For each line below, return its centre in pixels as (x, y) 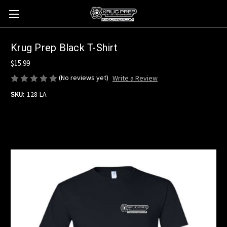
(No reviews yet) (84, 78)
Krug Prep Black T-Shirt (64, 48)
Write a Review (135, 78)
